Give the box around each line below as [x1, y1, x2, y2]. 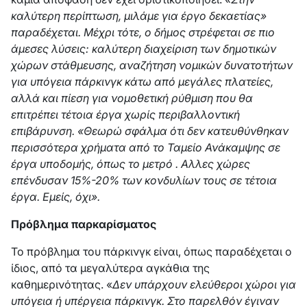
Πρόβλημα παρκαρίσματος [11, 217, 156, 231]
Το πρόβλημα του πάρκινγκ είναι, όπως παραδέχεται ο [11, 245, 292, 258]
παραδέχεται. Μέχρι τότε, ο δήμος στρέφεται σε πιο [11, 25, 275, 39]
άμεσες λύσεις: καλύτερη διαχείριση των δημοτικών [11, 42, 276, 56]
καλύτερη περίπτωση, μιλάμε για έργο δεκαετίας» [11, 9, 267, 23]
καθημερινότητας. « [11, 278, 112, 291]
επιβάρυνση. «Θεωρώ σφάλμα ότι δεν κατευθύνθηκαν [11, 124, 288, 138]
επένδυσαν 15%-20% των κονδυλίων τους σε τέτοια [11, 173, 277, 187]
